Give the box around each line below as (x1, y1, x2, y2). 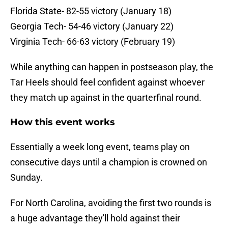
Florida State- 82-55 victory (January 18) (10, 6, 172, 17)
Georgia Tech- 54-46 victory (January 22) (10, 21, 174, 32)
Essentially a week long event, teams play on (10, 141, 190, 153)
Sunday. (10, 172, 43, 183)
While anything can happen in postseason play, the (10, 62, 213, 73)
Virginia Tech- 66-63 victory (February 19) (10, 36, 175, 47)
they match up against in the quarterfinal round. (10, 92, 202, 103)
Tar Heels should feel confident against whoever (10, 77, 205, 88)
